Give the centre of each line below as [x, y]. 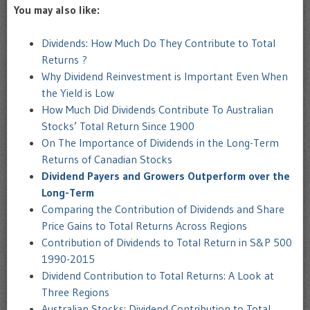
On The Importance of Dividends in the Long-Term [160, 142]
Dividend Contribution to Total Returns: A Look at [158, 275]
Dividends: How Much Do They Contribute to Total [158, 43]
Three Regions [75, 292]
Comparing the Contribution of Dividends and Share [163, 209]
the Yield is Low [78, 92]
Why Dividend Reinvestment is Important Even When [165, 76]
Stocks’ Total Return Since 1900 [118, 126]
